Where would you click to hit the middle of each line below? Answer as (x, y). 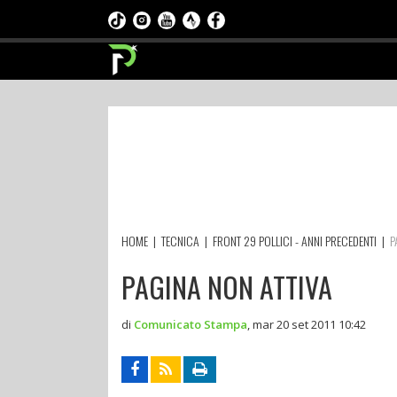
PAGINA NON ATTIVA (227, 286)
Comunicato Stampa (191, 324)
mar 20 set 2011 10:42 (309, 324)
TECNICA (180, 240)
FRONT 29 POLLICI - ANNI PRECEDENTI (295, 240)
